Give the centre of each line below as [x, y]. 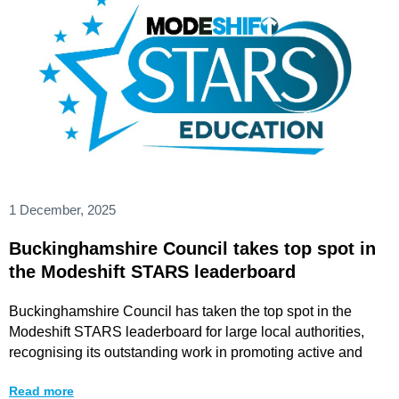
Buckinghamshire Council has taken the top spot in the [180, 311]
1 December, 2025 [62, 209]
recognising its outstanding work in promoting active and [186, 352]
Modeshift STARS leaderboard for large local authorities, [187, 331]
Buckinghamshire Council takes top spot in [192, 248]
